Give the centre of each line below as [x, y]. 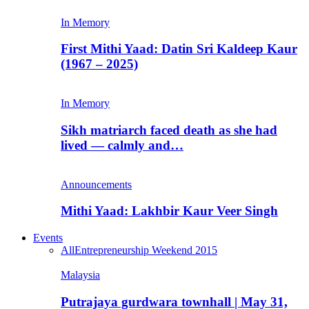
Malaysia [80, 275]
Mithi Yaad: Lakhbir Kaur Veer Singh [169, 211]
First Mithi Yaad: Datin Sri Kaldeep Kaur [179, 49]
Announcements [96, 184]
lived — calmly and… [122, 145]
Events [48, 238]
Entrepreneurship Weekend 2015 [146, 250]
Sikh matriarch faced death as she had [169, 130]
